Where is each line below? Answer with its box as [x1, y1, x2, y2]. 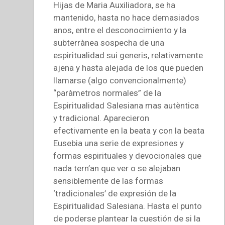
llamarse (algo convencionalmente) [53, 75, 187, 86]
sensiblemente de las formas [53, 176, 164, 186]
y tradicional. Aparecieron [53, 113, 150, 124]
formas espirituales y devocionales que [53, 151, 202, 161]
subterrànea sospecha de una [53, 38, 165, 48]
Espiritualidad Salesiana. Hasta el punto [53, 201, 202, 211]
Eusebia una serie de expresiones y [53, 138, 184, 149]
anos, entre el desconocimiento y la [53, 25, 187, 36]
